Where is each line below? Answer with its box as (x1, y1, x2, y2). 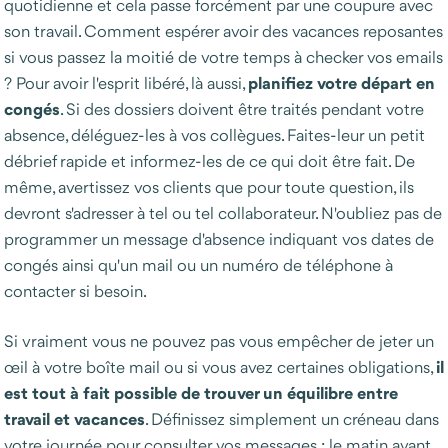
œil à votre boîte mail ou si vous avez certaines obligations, (4, 356, 436, 378)
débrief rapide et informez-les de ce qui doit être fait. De (4, 150, 415, 172)
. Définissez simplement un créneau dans (145, 408, 439, 430)
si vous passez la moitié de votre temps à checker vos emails (4, 46, 443, 68)
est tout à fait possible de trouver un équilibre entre (4, 381, 398, 405)
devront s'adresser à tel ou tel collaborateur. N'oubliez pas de (4, 202, 442, 224)
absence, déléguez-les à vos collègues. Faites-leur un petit (4, 124, 425, 146)
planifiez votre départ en (248, 71, 435, 95)
